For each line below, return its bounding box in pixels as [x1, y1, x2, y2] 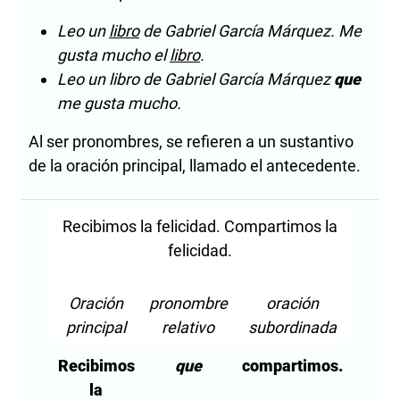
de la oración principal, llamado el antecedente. [29, 156, 361, 176]
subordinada [247, 318, 337, 337]
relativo [162, 318, 214, 337]
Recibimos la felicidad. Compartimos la [62, 217, 337, 236]
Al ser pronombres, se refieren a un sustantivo [29, 132, 354, 152]
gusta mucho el [57, 46, 170, 65]
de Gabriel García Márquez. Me [139, 21, 362, 41]
